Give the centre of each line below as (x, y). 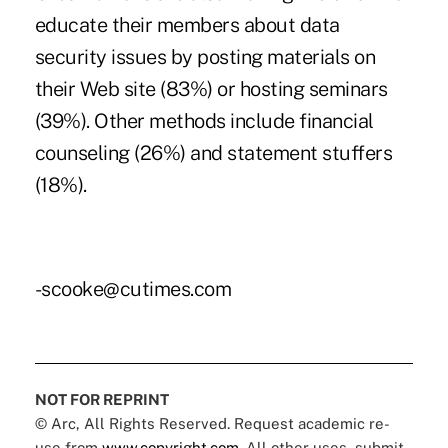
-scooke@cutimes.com (133, 288)
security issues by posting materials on (205, 56)
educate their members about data (187, 24)
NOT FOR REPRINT (101, 399)
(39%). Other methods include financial (204, 120)
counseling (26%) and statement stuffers (213, 152)
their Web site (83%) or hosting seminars (211, 88)
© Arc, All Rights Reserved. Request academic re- (212, 423)
